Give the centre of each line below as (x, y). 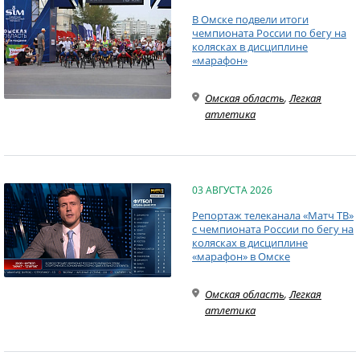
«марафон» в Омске (241, 256)
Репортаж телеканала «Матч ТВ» (273, 215)
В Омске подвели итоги (250, 19)
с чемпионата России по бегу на (273, 229)
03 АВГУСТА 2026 (232, 190)
